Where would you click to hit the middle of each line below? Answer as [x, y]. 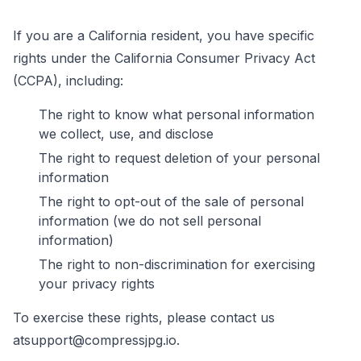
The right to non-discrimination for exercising [177, 264]
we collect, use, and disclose [126, 133]
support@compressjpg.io [100, 340]
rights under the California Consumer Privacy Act [164, 58]
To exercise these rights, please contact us [144, 317]
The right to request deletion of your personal [179, 158]
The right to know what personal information [176, 114]
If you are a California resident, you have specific [164, 35]
